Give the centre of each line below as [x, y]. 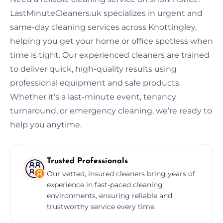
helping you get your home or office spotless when [111, 41]
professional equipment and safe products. [95, 83]
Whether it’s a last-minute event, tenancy [93, 97]
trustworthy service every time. [101, 206]
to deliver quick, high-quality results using [93, 69]
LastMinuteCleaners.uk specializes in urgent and [106, 13]
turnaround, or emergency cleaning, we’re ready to [111, 111]
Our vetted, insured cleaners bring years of [121, 173]
